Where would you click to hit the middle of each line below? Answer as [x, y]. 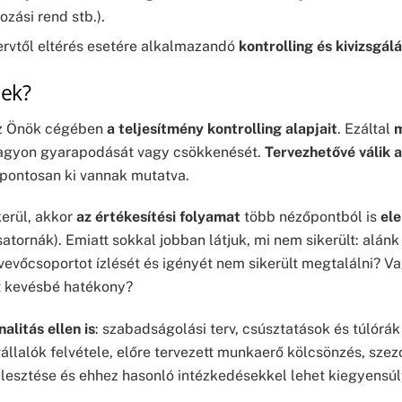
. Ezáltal [366, 128]
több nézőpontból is [310, 217]
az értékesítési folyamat [158, 217]
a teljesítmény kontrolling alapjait [222, 128]
